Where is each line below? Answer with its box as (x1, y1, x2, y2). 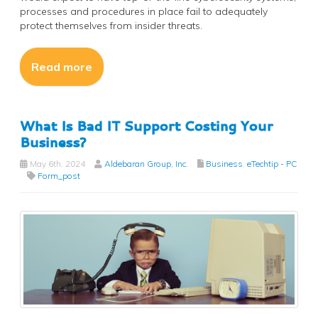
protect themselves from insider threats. (20, 19, 202, 33)
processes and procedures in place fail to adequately (20, 5, 268, 18)
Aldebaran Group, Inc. (104, 158, 188, 170)
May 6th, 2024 (28, 158, 85, 170)
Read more (31, 60, 92, 75)
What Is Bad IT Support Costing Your (20, 116, 273, 136)
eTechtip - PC (247, 158, 297, 170)
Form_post (38, 170, 80, 182)
